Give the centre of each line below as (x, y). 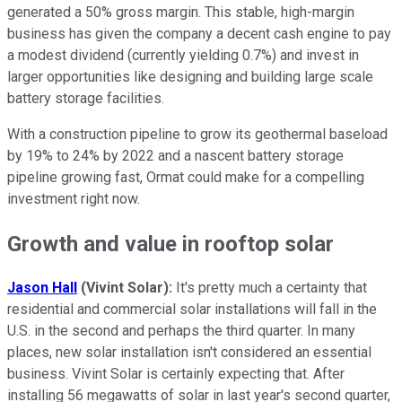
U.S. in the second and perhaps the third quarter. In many (181, 331)
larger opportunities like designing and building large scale (190, 76)
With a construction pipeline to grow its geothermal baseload (197, 134)
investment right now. (75, 198)
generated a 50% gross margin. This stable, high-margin (181, 12)
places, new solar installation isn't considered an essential (189, 353)
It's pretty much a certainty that (270, 288)
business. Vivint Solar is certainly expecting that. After (176, 374)
